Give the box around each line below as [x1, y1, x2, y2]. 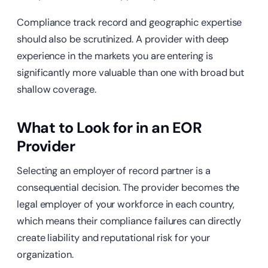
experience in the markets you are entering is [17, 50, 213, 63]
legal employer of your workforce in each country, [17, 198, 235, 211]
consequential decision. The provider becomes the [17, 181, 240, 194]
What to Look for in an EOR [17, 118, 202, 138]
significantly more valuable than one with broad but [17, 66, 245, 80]
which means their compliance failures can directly [17, 215, 242, 228]
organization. [17, 248, 74, 261]
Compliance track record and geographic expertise [17, 16, 242, 29]
